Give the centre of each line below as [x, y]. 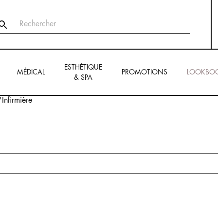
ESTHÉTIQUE [83, 67]
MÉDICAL [31, 72]
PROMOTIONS [145, 72]
